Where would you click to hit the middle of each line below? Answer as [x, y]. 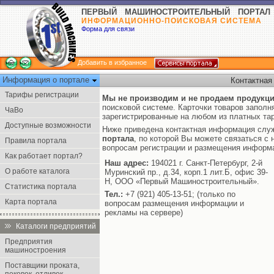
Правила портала [36, 141]
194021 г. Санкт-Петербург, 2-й [206, 163]
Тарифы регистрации [42, 95]
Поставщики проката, [42, 265]
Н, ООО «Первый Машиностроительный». [182, 181]
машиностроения [35, 250]
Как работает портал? [44, 156]
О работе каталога [37, 171]
